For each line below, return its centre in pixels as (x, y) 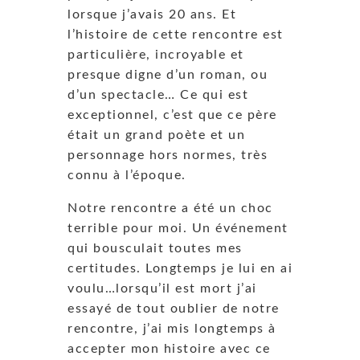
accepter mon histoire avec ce (169, 348)
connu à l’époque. (131, 175)
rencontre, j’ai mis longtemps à (172, 328)
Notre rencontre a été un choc (170, 208)
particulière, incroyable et (156, 54)
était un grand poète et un (156, 135)
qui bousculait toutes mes (155, 248)
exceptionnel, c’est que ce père (172, 115)
